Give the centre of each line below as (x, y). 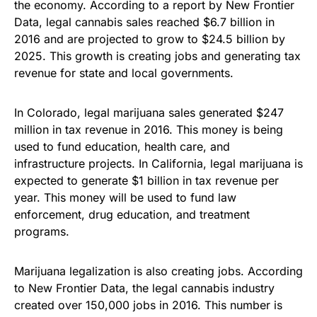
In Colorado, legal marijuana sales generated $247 (149, 112)
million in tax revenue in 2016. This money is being (149, 129)
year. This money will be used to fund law (125, 197)
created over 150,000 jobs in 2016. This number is (148, 305)
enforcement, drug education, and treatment (132, 214)
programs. (42, 231)
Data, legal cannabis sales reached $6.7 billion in (144, 22)
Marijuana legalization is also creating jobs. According (158, 271)
